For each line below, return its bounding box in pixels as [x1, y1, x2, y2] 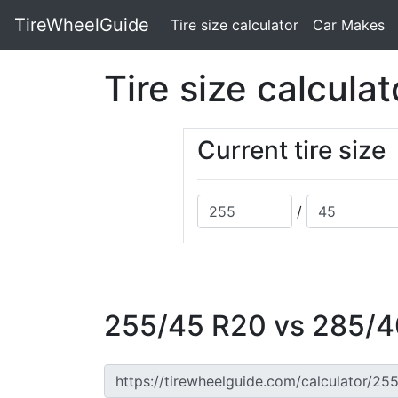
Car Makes [313, 16, 385, 34]
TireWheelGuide [14, 14, 149, 36]
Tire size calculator [171, 16, 298, 34]
